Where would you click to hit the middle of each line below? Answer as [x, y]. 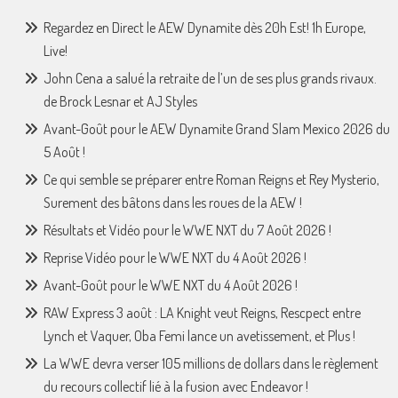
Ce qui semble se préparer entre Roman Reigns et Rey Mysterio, [211, 180]
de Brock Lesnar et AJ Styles [120, 102]
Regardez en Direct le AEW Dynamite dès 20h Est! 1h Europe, [204, 28]
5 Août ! [64, 152]
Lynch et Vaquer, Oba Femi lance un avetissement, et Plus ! [199, 336]
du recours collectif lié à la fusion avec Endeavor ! [175, 387]
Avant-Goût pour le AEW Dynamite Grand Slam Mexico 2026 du [216, 129]
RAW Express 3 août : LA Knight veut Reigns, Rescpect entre [202, 313]
